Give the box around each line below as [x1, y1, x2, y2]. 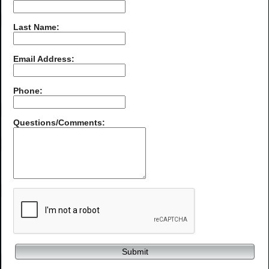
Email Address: [13, 54, 74, 64]
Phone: [13, 86, 43, 96]
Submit [121, 246, 148, 256]
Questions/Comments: [13, 118, 105, 128]
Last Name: [13, 22, 59, 32]
